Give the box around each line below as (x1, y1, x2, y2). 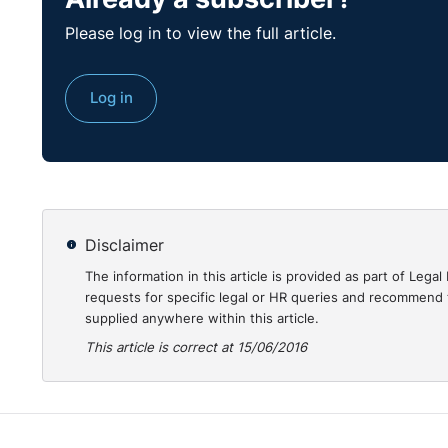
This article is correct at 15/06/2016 (85, 338, 308, 355)
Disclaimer (85, 236, 165, 256)
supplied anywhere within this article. (85, 309, 320, 326)
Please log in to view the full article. (65, 23, 337, 43)
